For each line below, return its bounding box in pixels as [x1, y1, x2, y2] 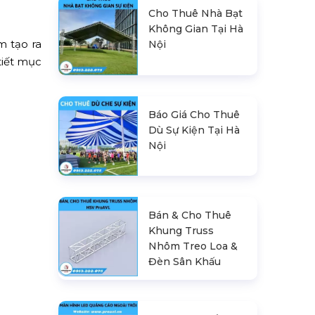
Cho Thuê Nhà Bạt [148, 7, 243, 20]
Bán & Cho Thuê [148, 208, 232, 221]
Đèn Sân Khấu [148, 255, 221, 268]
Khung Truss [148, 224, 214, 237]
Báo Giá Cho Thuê [148, 108, 240, 121]
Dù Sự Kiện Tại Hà [148, 123, 240, 136]
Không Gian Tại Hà [148, 22, 244, 36]
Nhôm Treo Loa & [148, 239, 238, 252]
